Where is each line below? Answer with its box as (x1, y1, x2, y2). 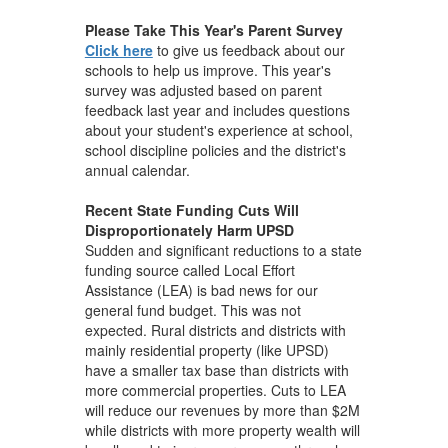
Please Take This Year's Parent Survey (84, 19, 347, 40)
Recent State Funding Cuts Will (84, 199, 299, 220)
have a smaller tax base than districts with (84, 359, 349, 380)
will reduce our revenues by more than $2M (84, 399, 360, 420)
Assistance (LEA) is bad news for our (84, 279, 318, 300)
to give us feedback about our (152, 39, 345, 60)
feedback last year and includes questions (84, 99, 350, 120)
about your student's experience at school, (84, 119, 353, 140)
